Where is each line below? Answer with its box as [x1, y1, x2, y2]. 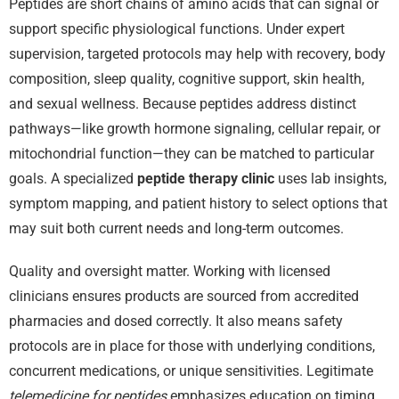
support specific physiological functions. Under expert [9, 20, 345, 38]
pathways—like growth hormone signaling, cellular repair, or [9, 120, 380, 138]
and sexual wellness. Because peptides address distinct [9, 95, 356, 113]
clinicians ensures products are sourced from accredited [9, 288, 359, 305]
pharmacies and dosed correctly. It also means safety [9, 313, 343, 330]
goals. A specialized [9, 170, 137, 188]
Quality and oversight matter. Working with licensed [9, 263, 330, 281]
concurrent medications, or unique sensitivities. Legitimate [9, 362, 373, 380]
